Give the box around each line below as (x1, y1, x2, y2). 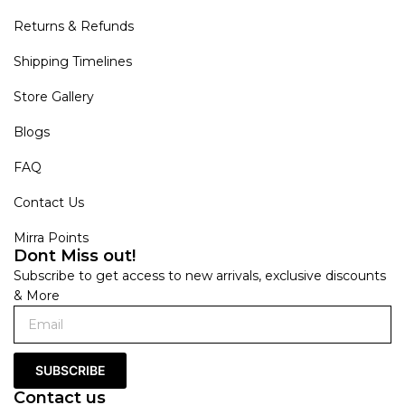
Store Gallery (14, 88, 94, 105)
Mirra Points (14, 229, 89, 246)
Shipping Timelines (14, 52, 132, 70)
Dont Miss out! (14, 245, 136, 266)
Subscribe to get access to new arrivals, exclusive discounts (14, 267, 386, 284)
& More (14, 287, 60, 304)
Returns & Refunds (14, 17, 134, 34)
